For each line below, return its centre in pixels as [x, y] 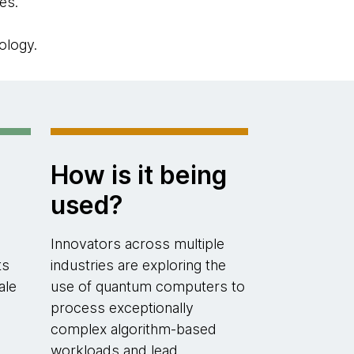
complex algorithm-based [133, 329]
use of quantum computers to [147, 286]
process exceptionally [122, 308]
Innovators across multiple [137, 244]
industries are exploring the [138, 265]
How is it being [138, 175]
